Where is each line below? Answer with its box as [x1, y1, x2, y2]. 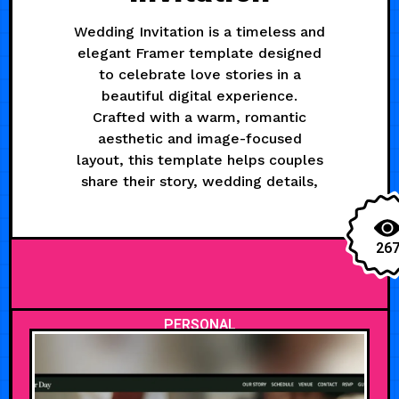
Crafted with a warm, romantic [93, 108, 306, 126]
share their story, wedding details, [81, 172, 318, 190]
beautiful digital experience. [102, 86, 297, 104]
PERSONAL [163, 313, 236, 336]
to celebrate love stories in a [98, 65, 301, 83]
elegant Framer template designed [77, 44, 322, 61]
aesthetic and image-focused [97, 129, 302, 147]
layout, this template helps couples [76, 151, 323, 168]
